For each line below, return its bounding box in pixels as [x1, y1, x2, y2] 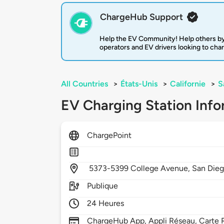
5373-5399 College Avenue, [89, 163, 192, 173]
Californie [170, 79, 205, 89]
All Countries [61, 79, 108, 89]
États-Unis [120, 79, 157, 89]
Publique [87, 181, 118, 191]
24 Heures [87, 198, 124, 208]
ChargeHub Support [100, 11, 183, 23]
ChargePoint [87, 130, 132, 140]
